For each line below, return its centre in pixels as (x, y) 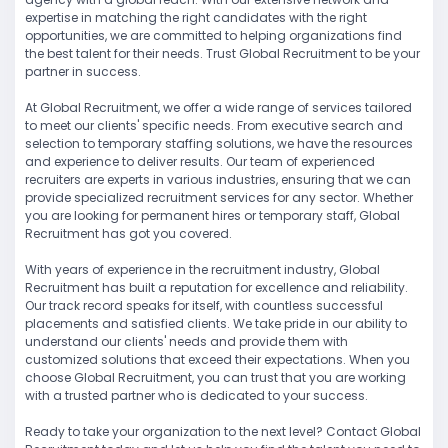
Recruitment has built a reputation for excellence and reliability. (216, 288)
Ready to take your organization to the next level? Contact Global (223, 432)
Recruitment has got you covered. (128, 234)
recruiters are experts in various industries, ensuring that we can (218, 180)
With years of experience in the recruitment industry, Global (202, 270)
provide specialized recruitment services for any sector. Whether (219, 198)
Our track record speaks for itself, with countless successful (204, 306)
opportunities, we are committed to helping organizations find (213, 36)
